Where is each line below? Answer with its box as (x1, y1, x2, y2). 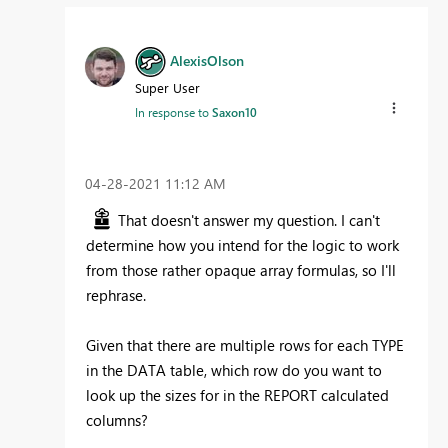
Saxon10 (212, 104, 257, 121)
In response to (135, 104, 212, 121)
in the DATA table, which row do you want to (86, 360, 382, 381)
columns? (86, 410, 148, 431)
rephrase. (86, 285, 146, 306)
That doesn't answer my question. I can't (118, 210, 380, 231)
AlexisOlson (170, 50, 244, 70)
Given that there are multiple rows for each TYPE (86, 335, 404, 356)
